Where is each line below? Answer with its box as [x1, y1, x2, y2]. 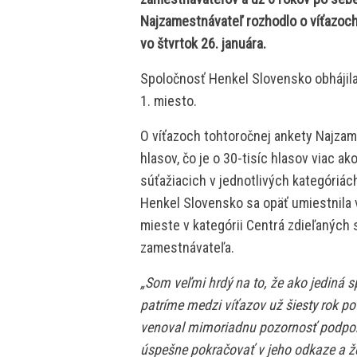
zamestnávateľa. [140, 239, 234, 257]
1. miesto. [140, 92, 197, 110]
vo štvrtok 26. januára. [140, 35, 266, 53]
